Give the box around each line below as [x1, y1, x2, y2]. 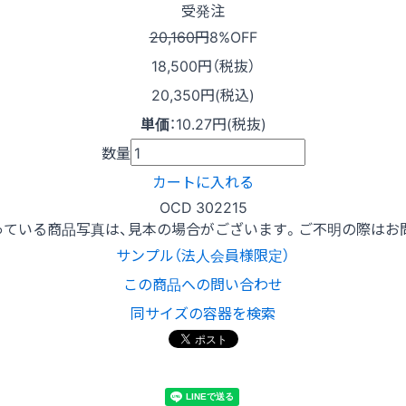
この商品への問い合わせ [123, 273, 283, 295]
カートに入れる [152, 170, 254, 193]
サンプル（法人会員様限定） [116, 244, 290, 266]
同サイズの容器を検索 [130, 302, 275, 324]
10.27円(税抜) [175, 112, 266, 135]
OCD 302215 [159, 196, 247, 218]
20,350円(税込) [151, 83, 255, 106]
